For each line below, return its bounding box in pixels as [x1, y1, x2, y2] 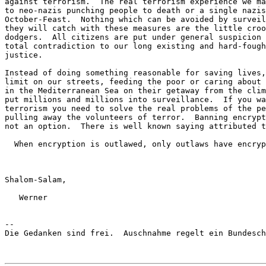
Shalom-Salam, [5, 175, 66, 185]
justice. [5, 50, 43, 60]
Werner [5, 193, 47, 202]
